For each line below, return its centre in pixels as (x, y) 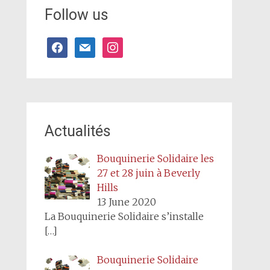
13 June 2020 (126, 202)
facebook (67, 44)
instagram (125, 44)
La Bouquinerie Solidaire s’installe (124, 216)
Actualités (77, 131)
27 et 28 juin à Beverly (148, 173)
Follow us (76, 15)
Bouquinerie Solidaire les (155, 159)
